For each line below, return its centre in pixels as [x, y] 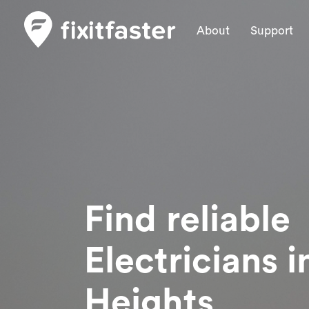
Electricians [186, 261]
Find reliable [188, 220]
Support [272, 31]
